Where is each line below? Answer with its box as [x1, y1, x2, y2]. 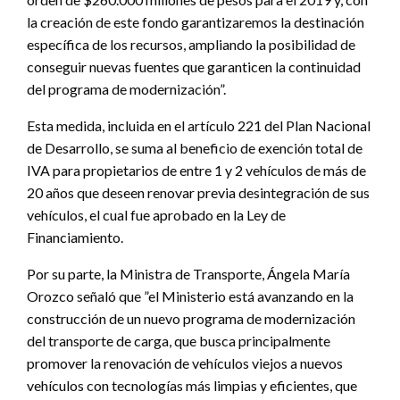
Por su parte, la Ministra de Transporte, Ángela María [27, 264, 350, 282]
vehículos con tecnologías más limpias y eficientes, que [27, 376, 357, 394]
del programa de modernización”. [27, 79, 226, 97]
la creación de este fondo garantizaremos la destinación [27, 12, 364, 30]
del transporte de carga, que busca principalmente [27, 331, 330, 349]
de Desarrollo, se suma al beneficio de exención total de [27, 138, 362, 156]
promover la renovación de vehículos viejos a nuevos [27, 354, 343, 371]
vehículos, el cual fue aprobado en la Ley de [27, 205, 286, 223]
